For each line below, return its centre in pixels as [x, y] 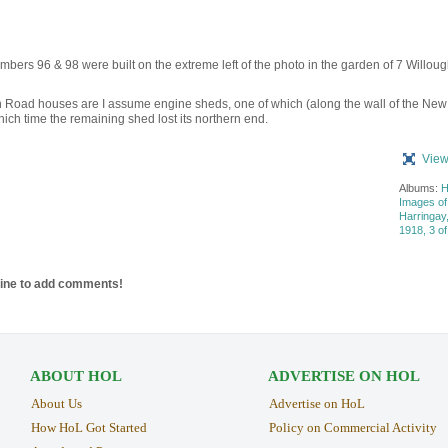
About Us [56, 404]
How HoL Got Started [88, 428]
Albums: [419, 187]
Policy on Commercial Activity [352, 428]
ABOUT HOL [75, 376]
